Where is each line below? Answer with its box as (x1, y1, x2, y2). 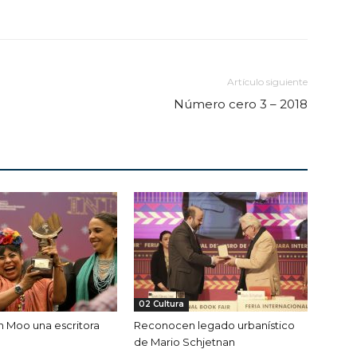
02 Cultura (139, 299, 184, 310)
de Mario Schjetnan (134, 335, 235, 349)
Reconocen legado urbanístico (134, 319, 295, 332)
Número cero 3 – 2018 (174, 96, 308, 112)
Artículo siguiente (227, 76, 308, 88)
